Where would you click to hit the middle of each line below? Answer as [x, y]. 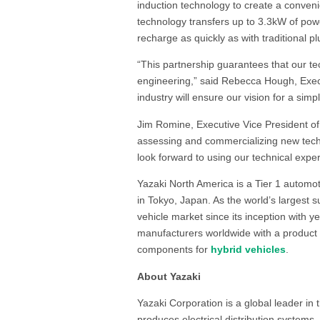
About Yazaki [169, 276]
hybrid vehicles [248, 250]
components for [174, 250]
